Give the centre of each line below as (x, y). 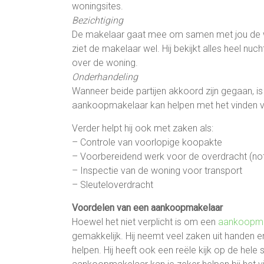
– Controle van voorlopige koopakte (147, 142)
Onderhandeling (105, 77)
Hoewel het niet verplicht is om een (145, 222)
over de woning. (105, 62)
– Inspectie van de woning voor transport (157, 170)
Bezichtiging (98, 20)
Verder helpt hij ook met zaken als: (143, 128)
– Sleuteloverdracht (113, 184)
